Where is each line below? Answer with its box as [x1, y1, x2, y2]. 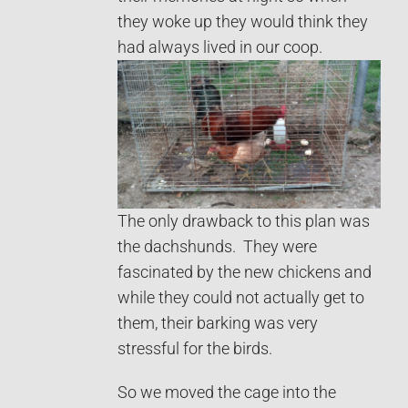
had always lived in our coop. [117, 37, 326, 56]
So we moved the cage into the [117, 382, 336, 402]
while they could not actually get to [117, 288, 364, 307]
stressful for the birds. [117, 339, 272, 358]
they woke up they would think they [117, 12, 368, 31]
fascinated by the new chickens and [117, 262, 372, 281]
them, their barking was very [117, 313, 318, 332]
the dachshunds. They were [117, 237, 317, 256]
